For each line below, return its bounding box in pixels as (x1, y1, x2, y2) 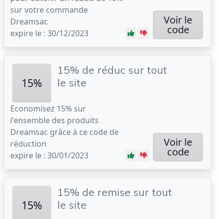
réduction (10, 138, 46, 149)
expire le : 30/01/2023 (10, 150, 88, 161)
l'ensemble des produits (10, 115, 99, 126)
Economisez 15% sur (10, 103, 86, 114)
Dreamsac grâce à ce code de (10, 127, 119, 137)
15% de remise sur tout (57, 185, 172, 198)
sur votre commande (10, 4, 88, 15)
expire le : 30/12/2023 (10, 28, 88, 39)
